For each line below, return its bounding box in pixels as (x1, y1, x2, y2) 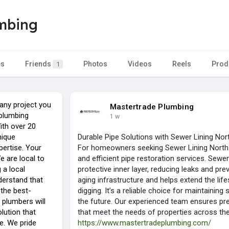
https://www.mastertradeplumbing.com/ (78, 218, 211, 227)
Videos (128, 59, 152, 68)
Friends (25, 59, 53, 68)
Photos (83, 59, 107, 68)
